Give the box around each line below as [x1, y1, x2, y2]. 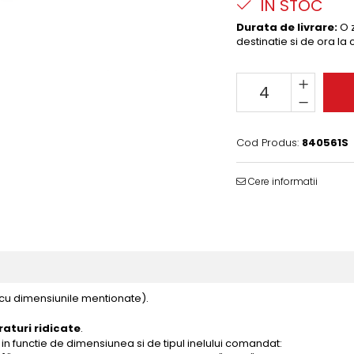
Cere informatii [246, 175, 318, 188]
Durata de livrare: [236, 20, 337, 35]
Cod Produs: [236, 135, 299, 150]
